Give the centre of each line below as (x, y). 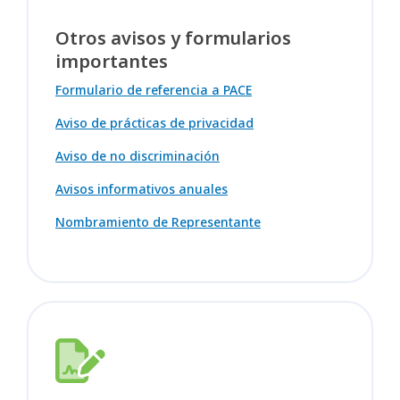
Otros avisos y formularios (173, 37)
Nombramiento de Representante (158, 221)
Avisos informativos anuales (142, 188)
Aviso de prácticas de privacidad (154, 122)
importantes (112, 61)
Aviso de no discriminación (137, 155)
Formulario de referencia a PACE (154, 89)
